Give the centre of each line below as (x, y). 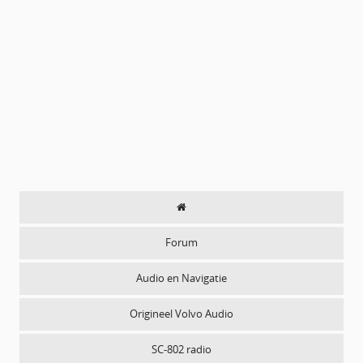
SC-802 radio (181, 350)
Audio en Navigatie (181, 278)
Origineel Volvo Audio (181, 314)
